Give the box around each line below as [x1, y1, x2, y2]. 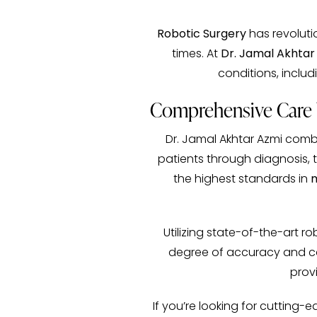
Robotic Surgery [156, 28, 246, 40]
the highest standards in [173, 174, 311, 186]
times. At [171, 48, 221, 60]
